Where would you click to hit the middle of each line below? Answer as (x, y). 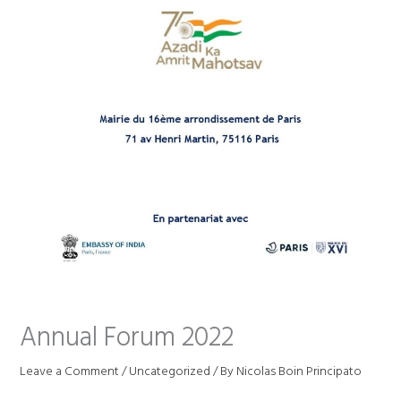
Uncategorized (169, 371)
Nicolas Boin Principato (299, 371)
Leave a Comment (69, 371)
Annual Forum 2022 (126, 338)
